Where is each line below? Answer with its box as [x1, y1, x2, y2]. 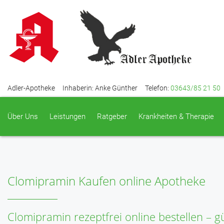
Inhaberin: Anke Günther [62, 84, 137, 92]
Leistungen [49, 112, 85, 121]
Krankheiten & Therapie [138, 112, 214, 121]
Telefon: [145, 84, 170, 92]
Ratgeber [97, 112, 127, 121]
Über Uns [7, 112, 38, 121]
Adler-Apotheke [7, 84, 55, 92]
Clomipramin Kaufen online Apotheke [7, 172, 205, 189]
